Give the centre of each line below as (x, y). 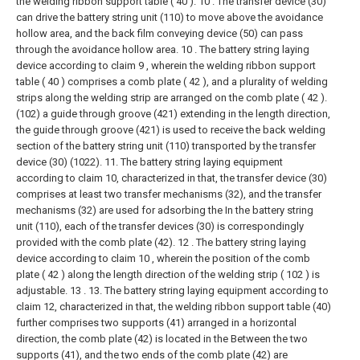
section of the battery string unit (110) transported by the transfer (166, 146)
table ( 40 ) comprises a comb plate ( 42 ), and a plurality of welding (172, 82)
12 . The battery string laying (242, 243)
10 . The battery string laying (245, 50)
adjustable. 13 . (51, 291)
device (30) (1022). (59, 162)
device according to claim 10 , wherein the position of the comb (163, 259)
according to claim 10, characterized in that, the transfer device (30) (172, 178)
